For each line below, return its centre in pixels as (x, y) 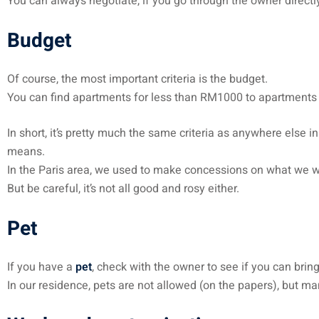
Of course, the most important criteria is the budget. (137, 79)
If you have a (41, 267)
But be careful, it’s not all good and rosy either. (123, 189)
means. (26, 152)
